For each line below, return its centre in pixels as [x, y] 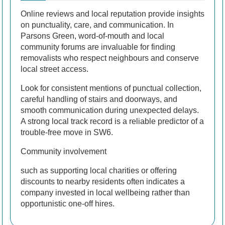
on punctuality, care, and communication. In [97, 25]
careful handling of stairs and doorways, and [99, 99]
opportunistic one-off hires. [68, 203]
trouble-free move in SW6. [67, 132]
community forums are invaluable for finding [98, 47]
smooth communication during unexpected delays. [110, 110]
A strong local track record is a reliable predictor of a [112, 121]
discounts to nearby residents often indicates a [103, 181]
